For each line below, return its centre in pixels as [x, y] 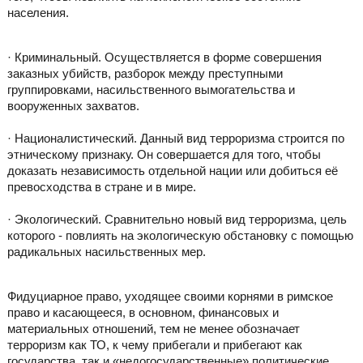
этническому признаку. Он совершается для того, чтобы [164, 155]
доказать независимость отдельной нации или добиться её [172, 171]
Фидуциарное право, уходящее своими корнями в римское [170, 297]
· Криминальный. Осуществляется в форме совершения [164, 58]
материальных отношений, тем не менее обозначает [153, 329]
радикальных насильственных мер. [106, 252]
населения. [38, 12]
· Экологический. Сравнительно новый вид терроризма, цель [177, 220]
